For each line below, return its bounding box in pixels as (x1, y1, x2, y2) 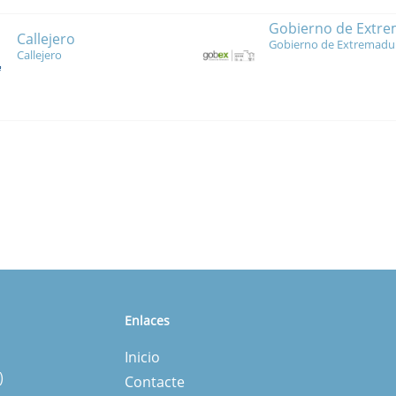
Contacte (125, 372, 185, 392)
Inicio (125, 347, 160, 368)
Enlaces (125, 312, 170, 330)
